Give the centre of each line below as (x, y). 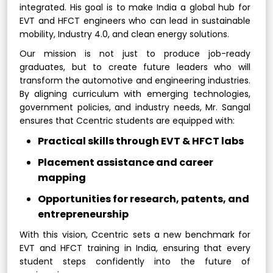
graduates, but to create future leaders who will (135, 67)
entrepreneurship (83, 214)
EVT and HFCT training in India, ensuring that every (135, 248)
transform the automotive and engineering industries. (135, 80)
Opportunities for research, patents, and (144, 199)
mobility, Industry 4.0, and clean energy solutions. (124, 34)
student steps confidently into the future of (135, 261)
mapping (62, 178)
